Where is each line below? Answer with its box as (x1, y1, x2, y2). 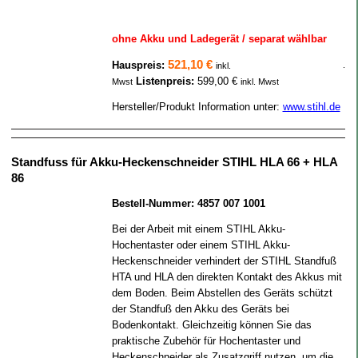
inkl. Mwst (240, 77, 279, 86)
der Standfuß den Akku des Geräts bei (111, 303, 289, 315)
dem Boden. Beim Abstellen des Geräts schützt (111, 287, 332, 299)
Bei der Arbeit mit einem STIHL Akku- (111, 223, 285, 235)
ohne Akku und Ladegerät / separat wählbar (111, 33, 327, 45)
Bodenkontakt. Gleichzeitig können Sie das (111, 319, 312, 331)
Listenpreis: (135, 75, 197, 87)
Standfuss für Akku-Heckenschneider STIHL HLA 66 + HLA (11, 155, 338, 169)
